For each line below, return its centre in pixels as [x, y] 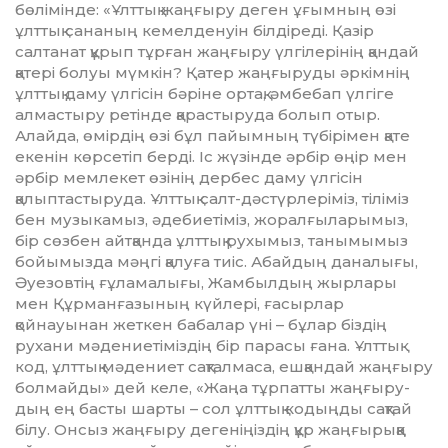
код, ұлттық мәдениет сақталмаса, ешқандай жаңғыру [224, 367]
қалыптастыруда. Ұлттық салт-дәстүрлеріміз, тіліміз [212, 199]
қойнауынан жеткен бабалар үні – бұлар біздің [201, 325]
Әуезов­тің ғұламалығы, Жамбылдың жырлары [206, 283]
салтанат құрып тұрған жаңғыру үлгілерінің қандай [217, 52]
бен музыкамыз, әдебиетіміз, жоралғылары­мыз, [211, 220]
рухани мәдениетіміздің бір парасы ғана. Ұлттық [207, 346]
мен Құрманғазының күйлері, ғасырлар [179, 304]
